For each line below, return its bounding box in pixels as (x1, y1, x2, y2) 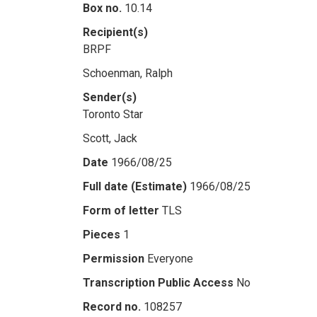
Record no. (83, 300, 141, 313)
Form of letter (83, 204, 159, 217)
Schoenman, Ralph (83, 67, 173, 80)
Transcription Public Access (83, 276, 234, 289)
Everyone (147, 252, 193, 265)
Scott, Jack (83, 132, 137, 145)
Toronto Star (83, 108, 143, 121)
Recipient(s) (83, 25, 148, 39)
